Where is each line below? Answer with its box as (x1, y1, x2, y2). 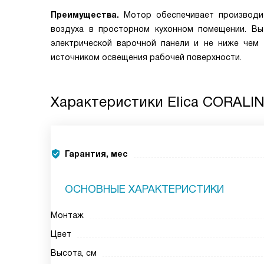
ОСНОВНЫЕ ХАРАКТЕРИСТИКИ (65, 183, 224, 195)
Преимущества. (51, 10, 124, 19)
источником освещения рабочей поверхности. (51, 52, 242, 62)
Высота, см (51, 248, 97, 258)
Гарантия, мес (65, 149, 128, 159)
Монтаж (51, 210, 84, 220)
